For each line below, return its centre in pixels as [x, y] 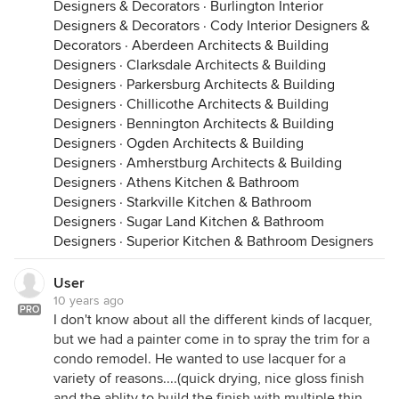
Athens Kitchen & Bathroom [213, 183]
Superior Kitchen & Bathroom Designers [250, 241]
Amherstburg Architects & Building [234, 163]
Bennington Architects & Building [230, 124]
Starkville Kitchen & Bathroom [219, 202]
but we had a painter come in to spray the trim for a [212, 339]
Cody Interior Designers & [290, 26]
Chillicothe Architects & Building [228, 104]
